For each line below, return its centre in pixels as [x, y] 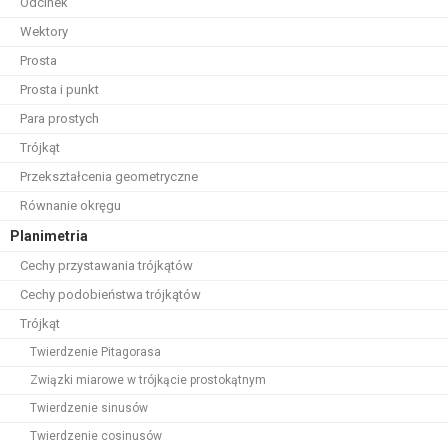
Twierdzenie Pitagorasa [95, 352]
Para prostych [59, 118]
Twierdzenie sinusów [89, 408]
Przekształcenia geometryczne [109, 176]
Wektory [44, 31]
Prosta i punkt [59, 89]
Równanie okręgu [70, 205]
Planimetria [49, 236]
